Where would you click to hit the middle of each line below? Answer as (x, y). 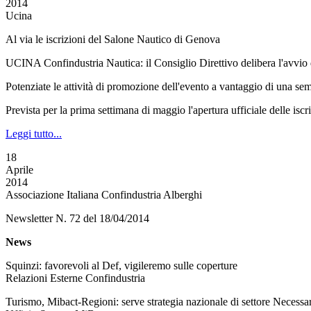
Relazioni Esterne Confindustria (75, 278)
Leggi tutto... (34, 134)
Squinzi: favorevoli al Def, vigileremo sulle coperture (121, 266)
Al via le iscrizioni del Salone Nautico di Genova (113, 39)
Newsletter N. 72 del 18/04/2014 (77, 218)
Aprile (19, 170)
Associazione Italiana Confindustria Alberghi (104, 195)
